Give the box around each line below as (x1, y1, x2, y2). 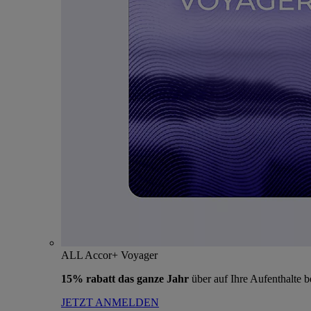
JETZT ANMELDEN (61, 296, 159, 308)
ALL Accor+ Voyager (61, 249, 158, 261)
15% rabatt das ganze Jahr (61, 273, 192, 285)
